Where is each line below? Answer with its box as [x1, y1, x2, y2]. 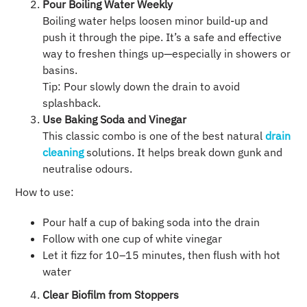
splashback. [42, 96, 101, 110]
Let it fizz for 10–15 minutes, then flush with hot [42, 248, 281, 262]
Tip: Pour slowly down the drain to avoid [42, 79, 241, 94]
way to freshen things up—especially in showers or [42, 47, 291, 61]
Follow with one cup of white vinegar [42, 232, 223, 246]
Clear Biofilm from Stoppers [42, 288, 180, 302]
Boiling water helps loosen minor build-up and [42, 14, 269, 28]
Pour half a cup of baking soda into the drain [42, 215, 260, 230]
